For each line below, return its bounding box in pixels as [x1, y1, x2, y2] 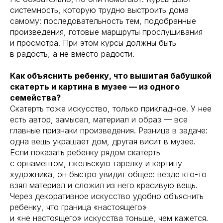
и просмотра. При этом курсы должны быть [10, 37, 176, 48]
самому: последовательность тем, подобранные [10, 15, 196, 26]
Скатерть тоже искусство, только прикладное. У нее [10, 103, 212, 113]
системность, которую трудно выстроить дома [10, 4, 189, 15]
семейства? [10, 92, 61, 103]
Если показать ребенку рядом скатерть [10, 147, 160, 157]
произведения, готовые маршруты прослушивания [10, 26, 203, 37]
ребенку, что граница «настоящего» [10, 202, 147, 212]
